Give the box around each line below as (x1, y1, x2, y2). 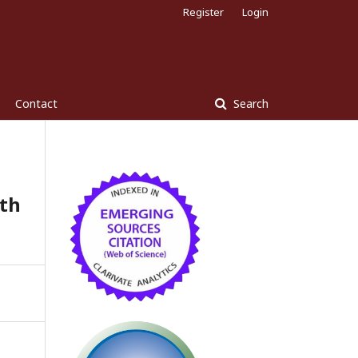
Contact (15, 96, 58, 111)
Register (183, 5, 224, 19)
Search (230, 96, 268, 111)
